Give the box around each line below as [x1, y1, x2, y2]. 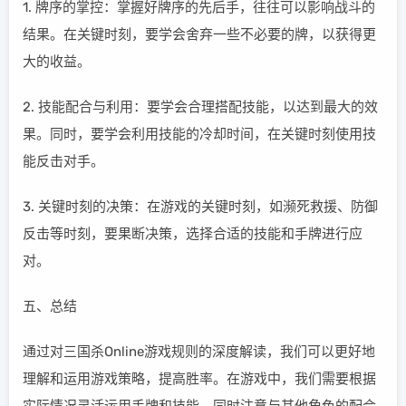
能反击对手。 [23, 153, 104, 170]
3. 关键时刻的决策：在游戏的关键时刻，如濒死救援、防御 [23, 198, 378, 216]
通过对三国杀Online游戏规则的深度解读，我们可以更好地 [23, 343, 375, 361]
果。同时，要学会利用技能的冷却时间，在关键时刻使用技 [23, 126, 376, 143]
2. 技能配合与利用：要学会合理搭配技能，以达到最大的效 [23, 99, 378, 116]
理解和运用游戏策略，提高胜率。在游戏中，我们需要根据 [23, 371, 376, 388]
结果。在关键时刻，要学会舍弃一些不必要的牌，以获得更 [23, 26, 376, 43]
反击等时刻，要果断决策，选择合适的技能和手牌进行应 [23, 226, 362, 243]
